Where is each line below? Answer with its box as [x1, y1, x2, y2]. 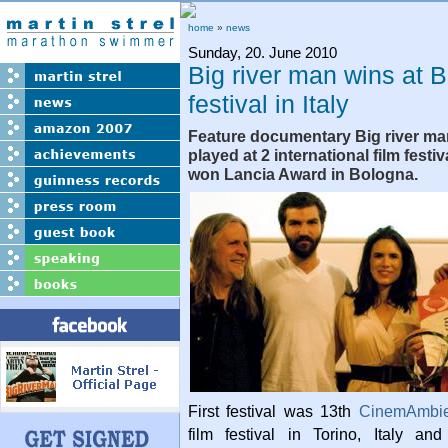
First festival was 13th [188, 402, 359, 420]
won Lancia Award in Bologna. [188, 165, 418, 183]
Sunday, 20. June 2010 [188, 44, 337, 61]
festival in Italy [188, 90, 349, 118]
